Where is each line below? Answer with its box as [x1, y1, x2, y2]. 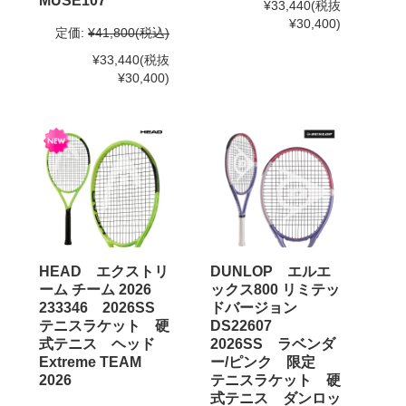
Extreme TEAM [39, 353, 141, 370]
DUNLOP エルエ [210, 263, 331, 279]
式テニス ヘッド [39, 335, 169, 352]
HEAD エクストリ [39, 263, 169, 279]
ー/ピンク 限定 [210, 353, 330, 370]
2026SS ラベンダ [210, 335, 335, 352]
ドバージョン [210, 299, 312, 315]
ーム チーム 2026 [39, 281, 166, 297]
